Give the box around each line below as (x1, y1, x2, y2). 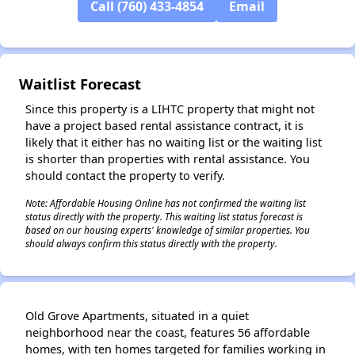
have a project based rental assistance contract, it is (25, 117, 303, 133)
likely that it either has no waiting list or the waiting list (25, 134, 322, 150)
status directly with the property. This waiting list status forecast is (25, 209, 303, 223)
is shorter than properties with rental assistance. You (25, 151, 310, 166)
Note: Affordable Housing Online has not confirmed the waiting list (25, 196, 306, 209)
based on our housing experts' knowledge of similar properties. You (25, 223, 310, 236)
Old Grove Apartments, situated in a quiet (25, 307, 249, 323)
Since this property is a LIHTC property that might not (25, 101, 315, 116)
